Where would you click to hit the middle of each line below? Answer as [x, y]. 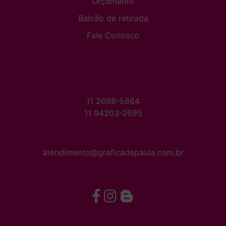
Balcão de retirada [113, 18]
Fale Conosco [113, 35]
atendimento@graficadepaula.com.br [113, 152]
